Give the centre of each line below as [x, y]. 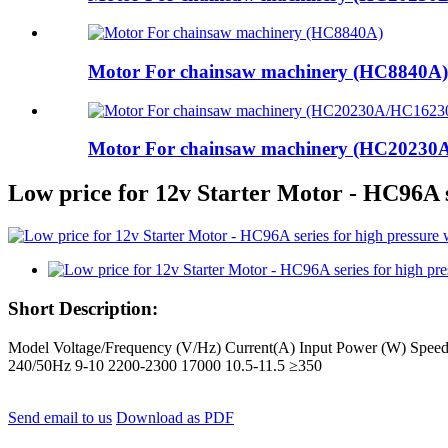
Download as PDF [175, 417]
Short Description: [83, 308]
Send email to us [60, 417]
